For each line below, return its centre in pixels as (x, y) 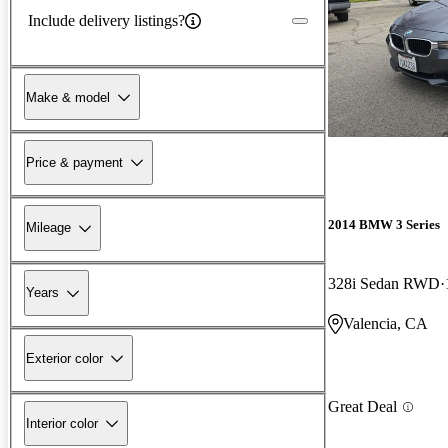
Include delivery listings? (106, 20)
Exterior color (64, 358)
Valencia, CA (385, 324)
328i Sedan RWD (384, 284)
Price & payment (74, 162)
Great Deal (362, 407)
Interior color (62, 423)
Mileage (48, 228)
